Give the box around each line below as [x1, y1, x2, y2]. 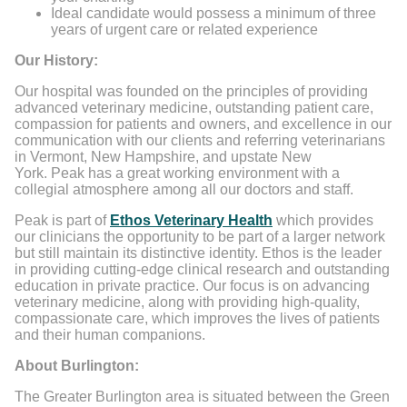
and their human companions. [15, 327, 205, 342]
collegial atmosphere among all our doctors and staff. [15, 182, 353, 197]
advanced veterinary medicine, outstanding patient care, [15, 100, 373, 115]
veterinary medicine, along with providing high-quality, [15, 294, 360, 310]
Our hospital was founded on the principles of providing [15, 84, 368, 99]
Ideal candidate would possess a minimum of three [51, 5, 376, 21]
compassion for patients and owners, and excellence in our [15, 116, 392, 132]
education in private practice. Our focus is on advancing [15, 278, 370, 293]
